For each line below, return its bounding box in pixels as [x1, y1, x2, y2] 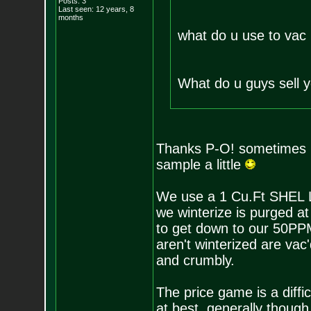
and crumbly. [155, 253, 235, 268]
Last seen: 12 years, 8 [58, 5, 134, 13]
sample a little [155, 157, 245, 172]
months [58, 13, 83, 22]
